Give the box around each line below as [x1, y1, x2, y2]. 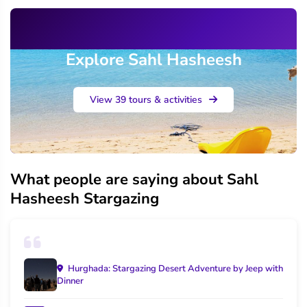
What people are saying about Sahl [10, 169, 258, 190]
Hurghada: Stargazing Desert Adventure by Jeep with [66, 262, 283, 275]
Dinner [57, 274, 84, 287]
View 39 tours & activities [90, 93, 205, 106]
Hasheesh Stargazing [10, 188, 159, 209]
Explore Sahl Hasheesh [65, 48, 242, 71]
